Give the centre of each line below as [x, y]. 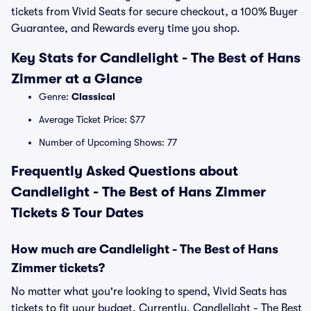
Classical [93, 96]
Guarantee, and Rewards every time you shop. [126, 28]
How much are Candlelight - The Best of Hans [145, 249]
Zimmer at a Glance [77, 79]
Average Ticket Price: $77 [92, 119]
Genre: [55, 96]
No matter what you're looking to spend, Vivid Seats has [149, 292]
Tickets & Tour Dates [77, 213]
